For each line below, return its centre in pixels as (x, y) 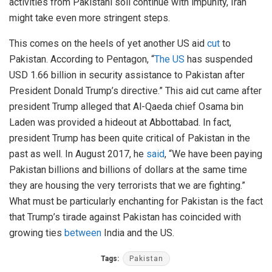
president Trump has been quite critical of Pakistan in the (130, 138)
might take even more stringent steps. (90, 18)
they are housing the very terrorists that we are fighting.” (127, 186)
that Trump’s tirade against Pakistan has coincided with (125, 217)
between (83, 233)
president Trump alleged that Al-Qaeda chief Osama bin (126, 107)
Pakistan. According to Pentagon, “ (82, 59)
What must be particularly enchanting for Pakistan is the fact (136, 202)
